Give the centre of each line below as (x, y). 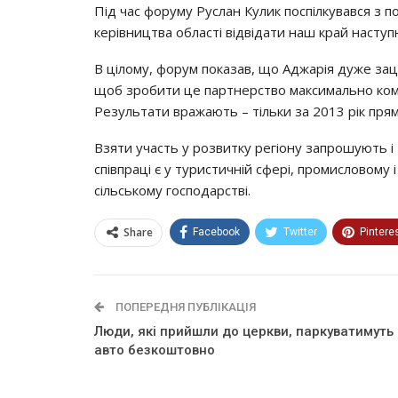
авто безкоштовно (155, 350)
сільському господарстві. (172, 190)
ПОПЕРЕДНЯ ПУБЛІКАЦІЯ (184, 307)
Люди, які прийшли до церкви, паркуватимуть (244, 331)
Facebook (216, 232)
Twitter (300, 232)
